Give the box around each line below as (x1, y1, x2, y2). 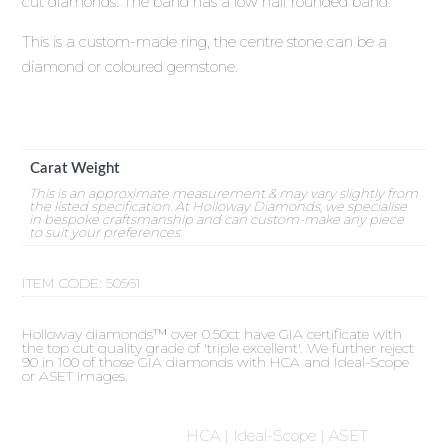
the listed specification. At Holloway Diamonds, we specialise (28, 197, 407, 214)
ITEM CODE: (22, 273, 107, 292)
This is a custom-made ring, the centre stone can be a (22, 32, 388, 52)
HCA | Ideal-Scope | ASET (186, 425, 368, 445)
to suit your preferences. (28, 223, 182, 240)
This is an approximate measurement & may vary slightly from (28, 184, 418, 201)
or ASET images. (22, 366, 129, 385)
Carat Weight (29, 160, 119, 176)
